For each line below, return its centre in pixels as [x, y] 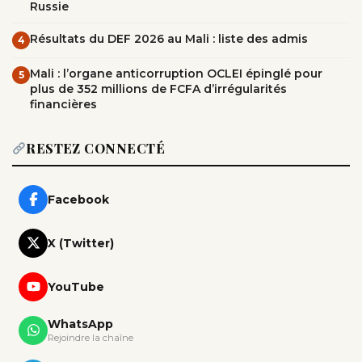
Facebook [78, 199]
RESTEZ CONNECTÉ [96, 148]
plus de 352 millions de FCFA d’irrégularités [158, 88]
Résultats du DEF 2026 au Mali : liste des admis [169, 38]
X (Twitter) [81, 243]
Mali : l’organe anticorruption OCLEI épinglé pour [176, 73]
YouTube [76, 286]
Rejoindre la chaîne [90, 338]
